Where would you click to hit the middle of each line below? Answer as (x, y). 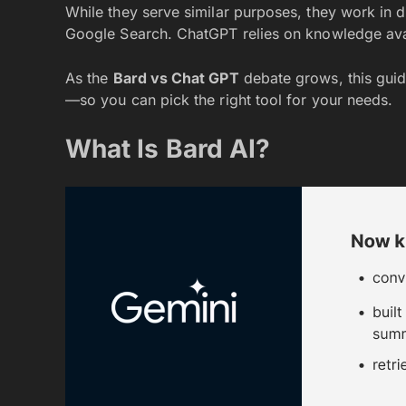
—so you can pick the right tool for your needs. (229, 100)
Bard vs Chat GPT (176, 78)
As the (89, 78)
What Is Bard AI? (168, 149)
